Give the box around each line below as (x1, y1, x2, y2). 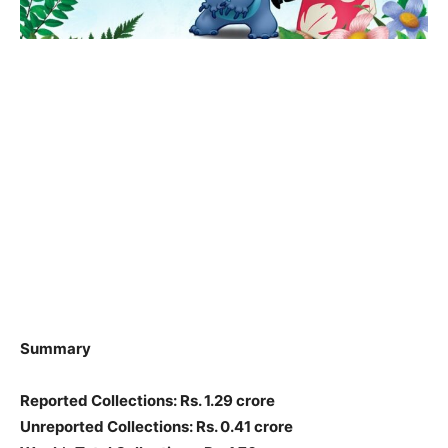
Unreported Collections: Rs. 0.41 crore (20, 417, 293, 437)
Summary (20, 339, 91, 359)
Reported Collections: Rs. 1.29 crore (20, 391, 275, 411)
